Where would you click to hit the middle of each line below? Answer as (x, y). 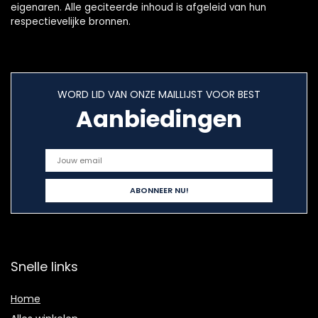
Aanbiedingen (159, 119)
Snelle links (44, 267)
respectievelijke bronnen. (71, 22)
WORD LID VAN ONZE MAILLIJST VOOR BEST (159, 95)
